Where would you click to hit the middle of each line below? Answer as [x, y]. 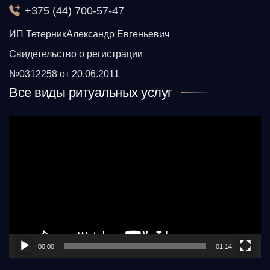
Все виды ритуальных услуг [91, 92]
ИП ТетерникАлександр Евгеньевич [89, 34]
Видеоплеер [36, 125]
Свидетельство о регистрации [76, 54]
